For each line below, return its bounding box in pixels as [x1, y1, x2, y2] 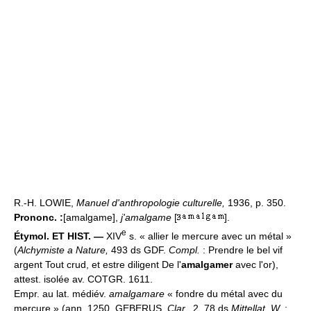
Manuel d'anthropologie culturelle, [76, 196, 228, 208]
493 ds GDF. [108, 244, 169, 256]
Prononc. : [14, 211, 63, 223]
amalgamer [181, 259, 233, 271]
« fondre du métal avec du [165, 288, 283, 300]
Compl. [169, 244, 200, 256]
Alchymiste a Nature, [17, 244, 108, 256]
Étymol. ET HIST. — [14, 230, 103, 242]
